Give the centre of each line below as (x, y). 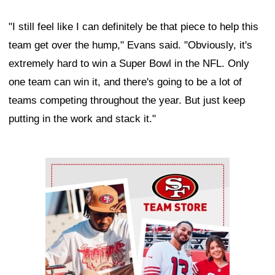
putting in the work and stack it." (82, 118)
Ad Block (66, 166)
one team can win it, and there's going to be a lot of (125, 82)
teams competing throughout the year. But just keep (127, 100)
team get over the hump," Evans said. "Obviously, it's (130, 45)
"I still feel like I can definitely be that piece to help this (134, 26)
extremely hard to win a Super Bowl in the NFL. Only (129, 63)
